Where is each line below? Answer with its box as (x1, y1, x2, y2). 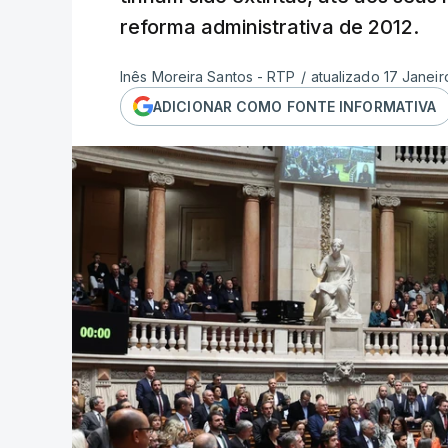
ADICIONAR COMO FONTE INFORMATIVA (153, 97, 437, 115)
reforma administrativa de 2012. (120, 15, 419, 39)
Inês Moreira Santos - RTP (120, 68, 296, 85)
